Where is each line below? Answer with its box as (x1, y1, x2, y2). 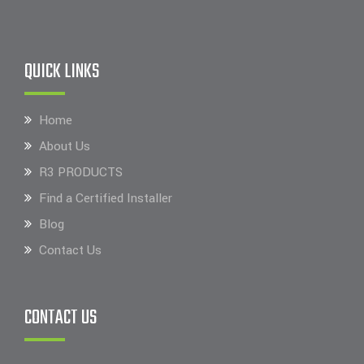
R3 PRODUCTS (39, 163, 123, 181)
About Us (39, 137, 90, 155)
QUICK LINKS (24, 57, 99, 87)
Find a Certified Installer (39, 189, 172, 207)
